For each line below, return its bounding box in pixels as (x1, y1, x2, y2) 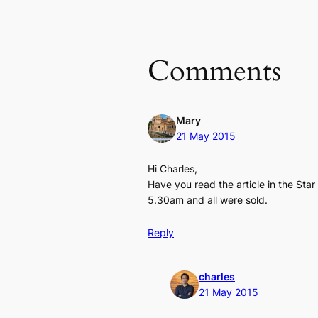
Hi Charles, (148, 162, 197, 175)
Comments (148, 52, 281, 92)
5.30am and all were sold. (148, 193, 268, 206)
